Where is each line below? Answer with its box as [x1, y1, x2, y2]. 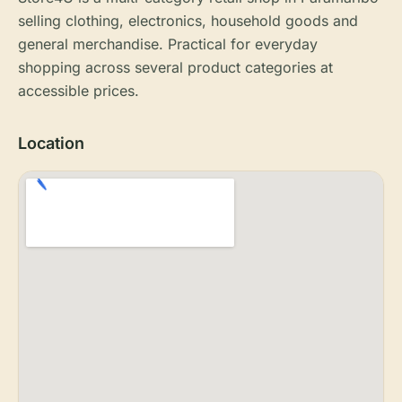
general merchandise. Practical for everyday [18, 35, 318, 53]
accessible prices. [18, 82, 139, 100]
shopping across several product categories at [18, 58, 333, 76]
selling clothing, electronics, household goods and [18, 12, 358, 30]
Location [18, 134, 84, 153]
